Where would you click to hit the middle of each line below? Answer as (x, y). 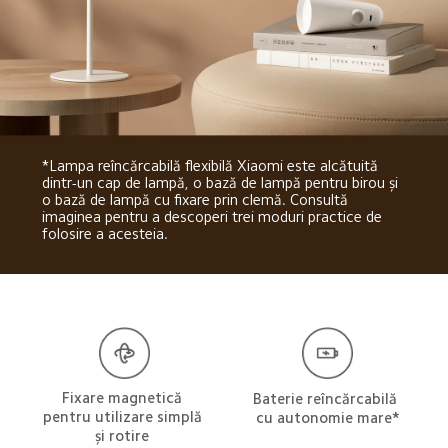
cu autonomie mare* (327, 417)
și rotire (124, 435)
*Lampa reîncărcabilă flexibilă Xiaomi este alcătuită (211, 166)
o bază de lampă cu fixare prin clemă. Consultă (196, 200)
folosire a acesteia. (104, 234)
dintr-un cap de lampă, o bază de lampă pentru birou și (221, 183)
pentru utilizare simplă (124, 416)
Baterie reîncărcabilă (327, 398)
